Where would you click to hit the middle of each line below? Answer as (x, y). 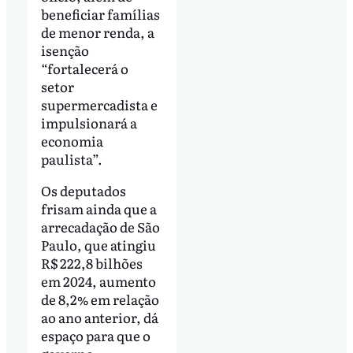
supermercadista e (99, 104)
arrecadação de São (100, 226)
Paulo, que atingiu (98, 244)
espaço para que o (95, 335)
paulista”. (71, 158)
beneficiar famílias (100, 13)
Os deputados (83, 190)
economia (72, 140)
